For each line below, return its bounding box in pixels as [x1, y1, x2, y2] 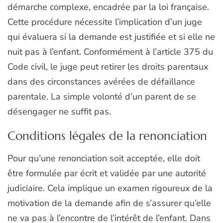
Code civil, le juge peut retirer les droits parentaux [7, 60, 208, 73]
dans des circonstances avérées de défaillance [7, 75, 195, 88]
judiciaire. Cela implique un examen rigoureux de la [7, 182, 213, 194]
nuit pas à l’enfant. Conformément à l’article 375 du [7, 45, 213, 58]
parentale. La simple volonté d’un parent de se [7, 90, 196, 103]
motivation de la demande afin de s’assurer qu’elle [7, 197, 211, 209]
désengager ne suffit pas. [7, 105, 111, 117]
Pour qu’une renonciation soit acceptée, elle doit [7, 152, 200, 164]
